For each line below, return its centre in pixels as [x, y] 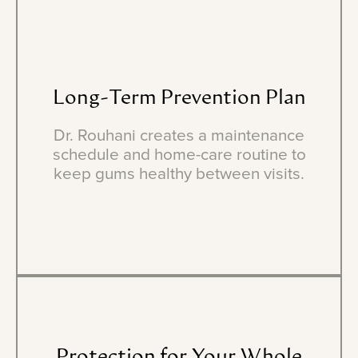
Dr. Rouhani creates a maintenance [179, 136]
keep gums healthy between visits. [179, 174]
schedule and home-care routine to [179, 155]
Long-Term [104, 99]
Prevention [211, 99]
